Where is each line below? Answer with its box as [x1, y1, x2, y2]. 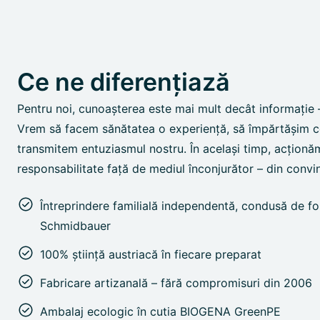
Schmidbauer [40, 219, 111, 233]
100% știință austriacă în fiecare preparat [40, 247, 261, 261]
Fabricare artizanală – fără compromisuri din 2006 [40, 276, 312, 290]
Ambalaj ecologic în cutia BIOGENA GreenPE [40, 304, 281, 319]
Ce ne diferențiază [17, 67, 230, 96]
